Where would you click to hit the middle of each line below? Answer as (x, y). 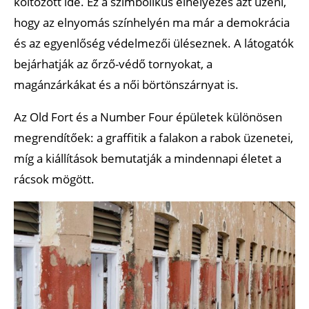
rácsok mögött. (54, 179)
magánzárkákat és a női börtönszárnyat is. (126, 84)
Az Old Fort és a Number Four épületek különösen (148, 117)
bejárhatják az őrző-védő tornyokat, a (113, 63)
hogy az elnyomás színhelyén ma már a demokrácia (152, 22)
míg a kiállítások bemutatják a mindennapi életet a (148, 158)
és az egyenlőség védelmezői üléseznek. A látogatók (154, 43)
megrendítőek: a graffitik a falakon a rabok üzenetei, (153, 137)
